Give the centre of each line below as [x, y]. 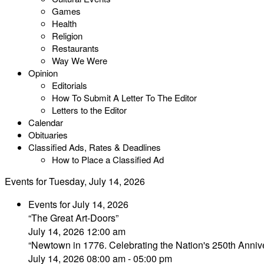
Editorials [70, 85]
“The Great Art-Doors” [73, 218]
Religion [67, 36]
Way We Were [80, 60]
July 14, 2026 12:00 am [77, 231]
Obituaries [48, 135]
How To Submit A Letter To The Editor [124, 98]
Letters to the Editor [89, 110]
